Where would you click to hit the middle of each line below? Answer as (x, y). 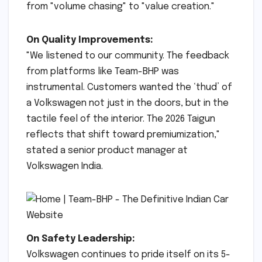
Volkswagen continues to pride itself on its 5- (128, 255)
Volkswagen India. (65, 167)
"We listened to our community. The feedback (128, 56)
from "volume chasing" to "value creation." (120, 7)
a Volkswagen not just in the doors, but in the (127, 104)
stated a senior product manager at (107, 151)
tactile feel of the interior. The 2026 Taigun (121, 119)
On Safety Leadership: (81, 239)
